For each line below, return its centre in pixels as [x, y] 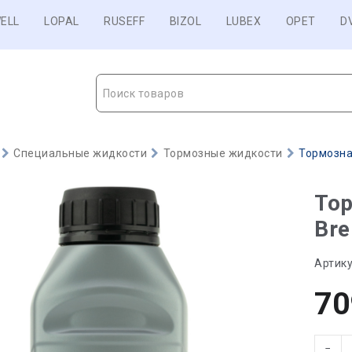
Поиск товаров [143, 93]
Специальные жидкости [81, 153]
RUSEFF [124, 21]
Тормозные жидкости [223, 153]
